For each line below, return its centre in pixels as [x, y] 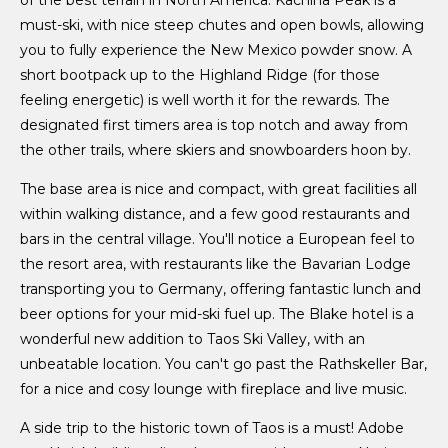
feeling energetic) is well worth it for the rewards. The [205, 100]
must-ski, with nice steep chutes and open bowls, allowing [222, 25]
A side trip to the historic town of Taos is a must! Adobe [212, 428]
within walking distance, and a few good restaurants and [215, 214]
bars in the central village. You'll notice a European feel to [217, 239]
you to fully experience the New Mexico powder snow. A [216, 50]
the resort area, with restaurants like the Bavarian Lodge [215, 264]
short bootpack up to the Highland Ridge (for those [200, 75]
